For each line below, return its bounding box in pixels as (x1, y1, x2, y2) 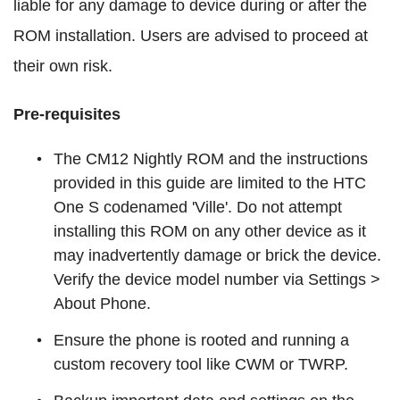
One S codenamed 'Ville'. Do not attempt (54, 198, 342, 217)
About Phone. (54, 295, 151, 313)
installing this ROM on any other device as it (54, 222, 366, 241)
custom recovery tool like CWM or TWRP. (54, 355, 348, 374)
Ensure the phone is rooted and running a (54, 331, 349, 350)
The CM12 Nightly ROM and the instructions (54, 150, 368, 169)
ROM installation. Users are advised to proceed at (13, 27, 368, 46)
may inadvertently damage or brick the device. (54, 246, 381, 265)
